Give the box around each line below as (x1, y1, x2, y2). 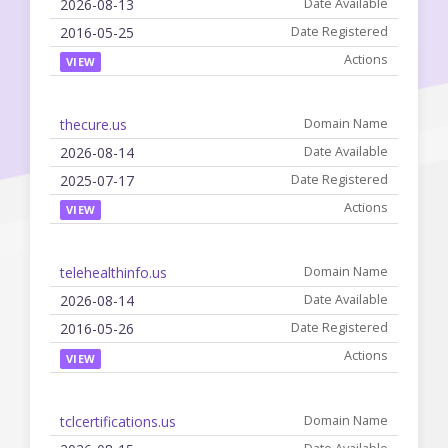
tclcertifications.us (60, 411, 176, 431)
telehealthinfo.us (60, 263, 167, 283)
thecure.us (60, 115, 127, 134)
